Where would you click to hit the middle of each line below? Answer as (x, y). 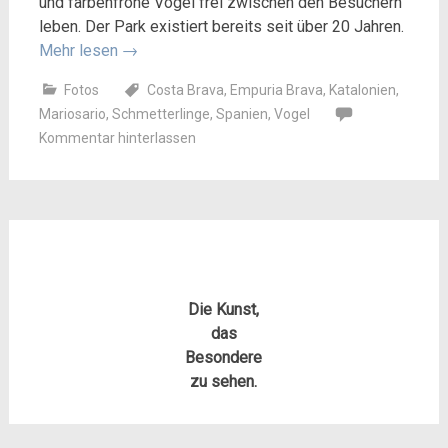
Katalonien (362, 90)
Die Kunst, (224, 309)
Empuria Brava (276, 90)
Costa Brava (185, 90)
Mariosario (72, 114)
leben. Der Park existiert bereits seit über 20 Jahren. (221, 26)
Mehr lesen (80, 50)
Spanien (241, 114)
